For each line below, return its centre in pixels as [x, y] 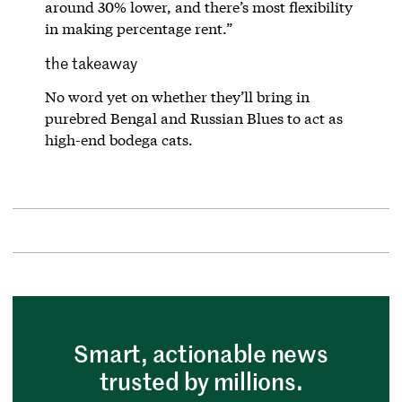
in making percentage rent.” [138, 28]
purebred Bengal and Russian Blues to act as [193, 118]
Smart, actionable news [201, 353]
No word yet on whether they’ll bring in [177, 96]
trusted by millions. [201, 380]
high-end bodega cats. [118, 139]
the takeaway [91, 62]
